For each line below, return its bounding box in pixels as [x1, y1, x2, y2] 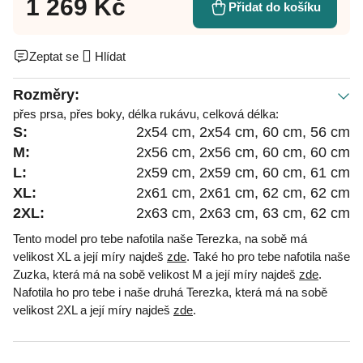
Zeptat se [29, 49, 79, 63]
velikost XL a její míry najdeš [13, 249, 167, 263]
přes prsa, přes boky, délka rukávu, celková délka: [13, 106, 282, 121]
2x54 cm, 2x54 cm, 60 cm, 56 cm [136, 123, 350, 140]
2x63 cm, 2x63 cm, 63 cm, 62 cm [136, 204, 350, 221]
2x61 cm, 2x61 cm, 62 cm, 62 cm [136, 184, 350, 201]
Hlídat [95, 49, 126, 63]
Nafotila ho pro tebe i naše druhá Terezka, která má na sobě [13, 284, 327, 299]
